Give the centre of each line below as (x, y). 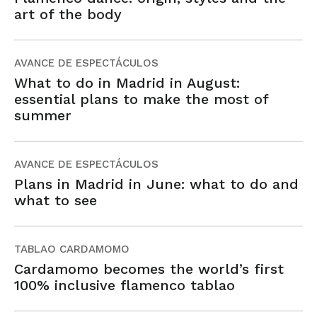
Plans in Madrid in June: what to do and (156, 184)
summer (43, 115)
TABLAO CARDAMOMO (72, 249)
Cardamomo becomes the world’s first (149, 269)
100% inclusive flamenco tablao (125, 285)
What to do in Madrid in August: (127, 82)
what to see (56, 200)
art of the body (68, 14)
